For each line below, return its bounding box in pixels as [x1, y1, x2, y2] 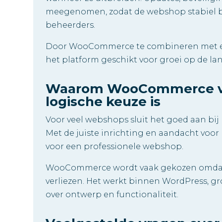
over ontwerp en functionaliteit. [46, 189, 179, 199]
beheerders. [46, 20, 96, 30]
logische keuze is [46, 93, 161, 110]
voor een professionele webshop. [46, 141, 184, 151]
